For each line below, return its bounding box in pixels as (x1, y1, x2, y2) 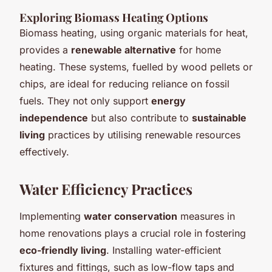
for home (176, 43, 221, 56)
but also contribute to (88, 111, 192, 124)
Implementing (19, 209, 84, 222)
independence (19, 111, 88, 124)
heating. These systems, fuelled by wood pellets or (19, 60, 253, 73)
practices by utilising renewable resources (45, 128, 240, 141)
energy (151, 94, 186, 107)
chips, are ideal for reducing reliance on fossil (19, 77, 229, 90)
